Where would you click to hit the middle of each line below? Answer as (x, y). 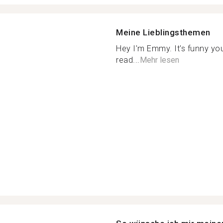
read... (128, 60)
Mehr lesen (159, 60)
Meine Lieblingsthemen (163, 32)
